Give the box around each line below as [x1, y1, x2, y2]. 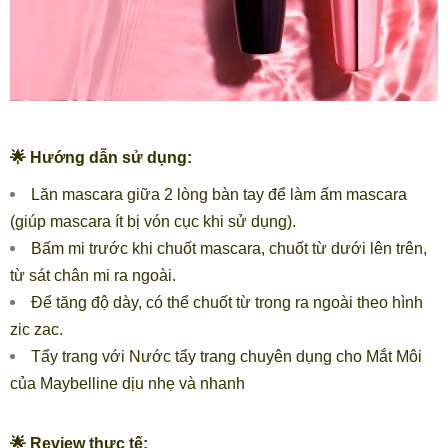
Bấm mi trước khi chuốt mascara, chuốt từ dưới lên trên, [31, 239, 427, 257]
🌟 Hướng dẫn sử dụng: [10, 148, 196, 166]
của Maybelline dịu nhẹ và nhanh [10, 374, 245, 392]
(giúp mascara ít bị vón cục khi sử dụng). [10, 212, 296, 230]
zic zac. [10, 320, 63, 338]
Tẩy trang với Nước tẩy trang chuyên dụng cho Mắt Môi [31, 347, 422, 365]
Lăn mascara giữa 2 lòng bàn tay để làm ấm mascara [31, 185, 407, 203]
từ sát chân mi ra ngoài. [10, 266, 176, 284]
